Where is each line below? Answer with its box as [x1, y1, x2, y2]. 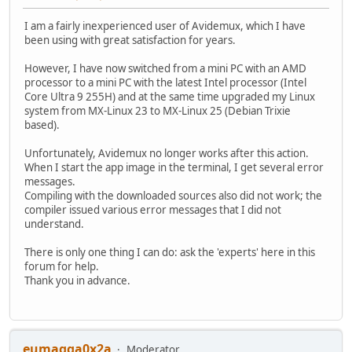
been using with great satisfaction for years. [24, 32, 236, 47]
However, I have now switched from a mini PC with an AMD [24, 60, 306, 75]
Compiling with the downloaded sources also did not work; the [24, 188, 322, 203]
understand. [24, 216, 84, 231]
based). [24, 117, 60, 132]
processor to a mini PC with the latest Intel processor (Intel [24, 75, 306, 90]
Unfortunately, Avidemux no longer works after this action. [24, 145, 309, 160]
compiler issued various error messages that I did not [24, 202, 281, 217]
